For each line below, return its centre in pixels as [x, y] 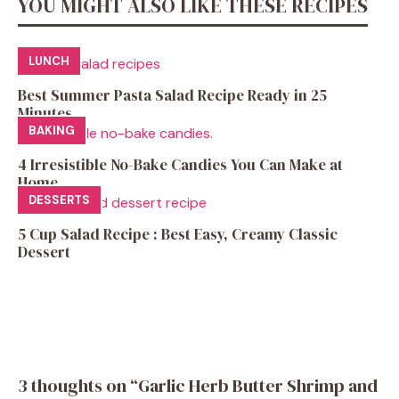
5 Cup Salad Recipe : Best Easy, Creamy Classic [178, 235]
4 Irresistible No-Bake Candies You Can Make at [180, 165]
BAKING [52, 130]
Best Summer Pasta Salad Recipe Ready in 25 [172, 96]
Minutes [45, 114]
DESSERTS [59, 199]
